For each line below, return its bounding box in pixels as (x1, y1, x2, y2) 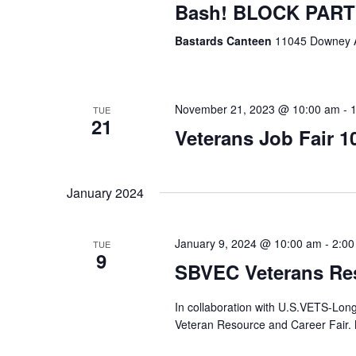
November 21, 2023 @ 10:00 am (174, 101, 340, 117)
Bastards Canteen (174, 33, 275, 48)
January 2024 (67, 184, 144, 202)
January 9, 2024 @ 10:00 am (174, 235, 322, 251)
